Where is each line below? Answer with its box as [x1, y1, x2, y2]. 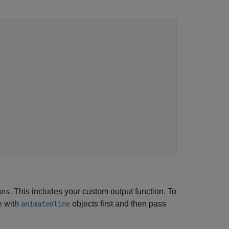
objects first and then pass [70, 199, 166, 208]
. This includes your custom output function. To [10, 187, 176, 196]
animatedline [21, 200, 70, 208]
